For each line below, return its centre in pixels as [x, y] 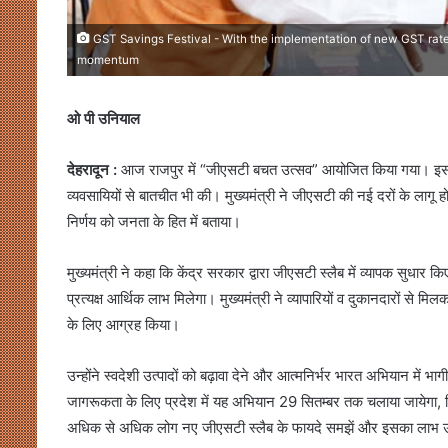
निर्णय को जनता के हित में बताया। [154, 222]
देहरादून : [92, 170]
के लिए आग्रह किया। [123, 325]
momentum [108, 60]
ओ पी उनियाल [103, 119]
